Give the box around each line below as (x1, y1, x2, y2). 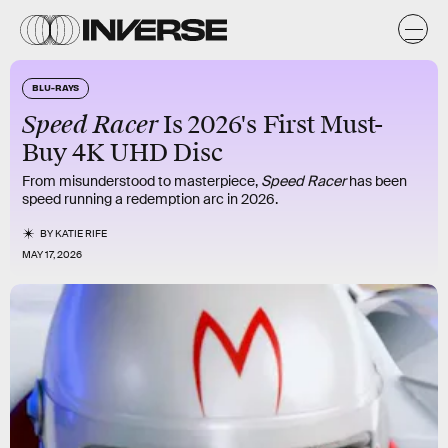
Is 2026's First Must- (157, 110, 384, 140)
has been (349, 172, 407, 190)
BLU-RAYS (32, 81, 80, 93)
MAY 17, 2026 (22, 248, 82, 261)
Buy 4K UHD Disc (22, 138, 223, 168)
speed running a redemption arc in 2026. (22, 190, 278, 208)
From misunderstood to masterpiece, (22, 172, 261, 190)
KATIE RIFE (55, 227, 108, 240)
